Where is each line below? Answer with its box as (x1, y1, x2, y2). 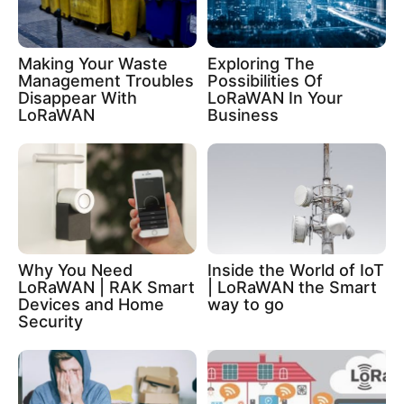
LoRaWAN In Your (207, 87, 343, 107)
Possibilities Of (207, 70, 323, 90)
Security (18, 312, 83, 332)
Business (207, 105, 279, 124)
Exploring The (207, 53, 315, 73)
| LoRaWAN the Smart (207, 278, 377, 298)
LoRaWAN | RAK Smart (18, 278, 195, 298)
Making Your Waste (18, 53, 168, 73)
